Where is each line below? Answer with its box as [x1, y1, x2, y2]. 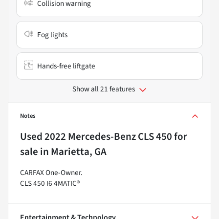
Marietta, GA [51, 144, 107, 159]
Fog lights [37, 29, 67, 41]
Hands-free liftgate [37, 61, 95, 72]
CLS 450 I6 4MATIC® [20, 178, 80, 189]
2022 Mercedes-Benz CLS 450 [44, 129, 172, 144]
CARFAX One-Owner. [20, 167, 83, 178]
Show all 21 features [72, 84, 135, 95]
